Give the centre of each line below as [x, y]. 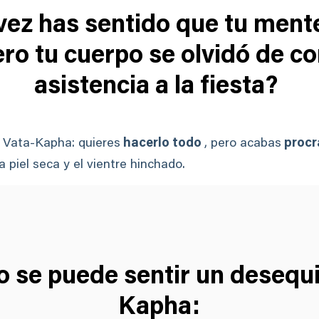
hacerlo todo [162, 144]
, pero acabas [243, 144]
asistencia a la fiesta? [156, 87]
